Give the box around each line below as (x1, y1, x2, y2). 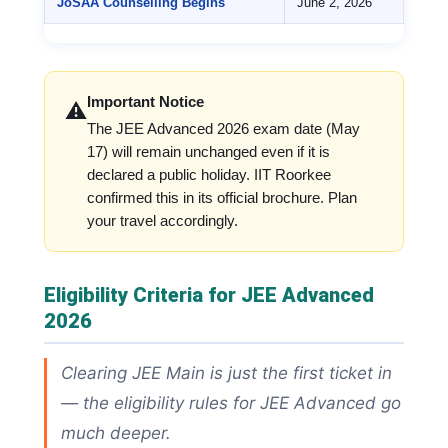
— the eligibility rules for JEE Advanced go (61, 393, 401, 414)
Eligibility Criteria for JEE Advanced (44, 283, 374, 308)
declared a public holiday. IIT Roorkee (87, 167, 331, 184)
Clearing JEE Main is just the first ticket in (61, 363, 392, 384)
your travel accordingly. (87, 213, 238, 230)
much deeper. (61, 423, 171, 444)
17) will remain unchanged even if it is (87, 144, 330, 161)
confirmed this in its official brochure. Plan (87, 190, 357, 207)
